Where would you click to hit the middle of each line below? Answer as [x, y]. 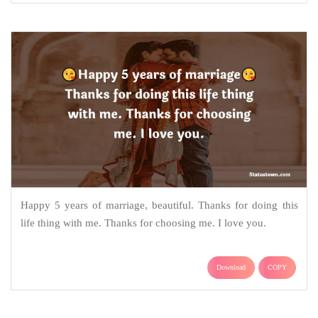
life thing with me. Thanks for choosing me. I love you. [143, 223]
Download [231, 268]
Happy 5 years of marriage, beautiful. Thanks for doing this [159, 205]
